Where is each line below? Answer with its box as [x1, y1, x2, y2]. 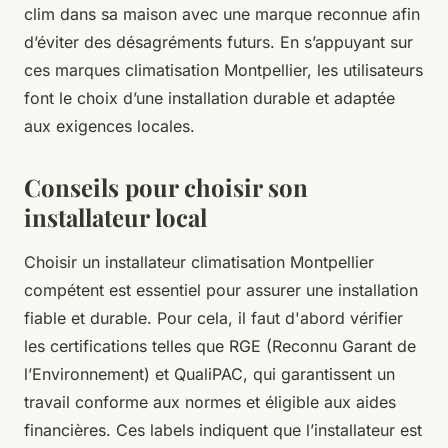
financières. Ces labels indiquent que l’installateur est [24, 420, 422, 441]
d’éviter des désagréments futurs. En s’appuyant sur [24, 32, 413, 53]
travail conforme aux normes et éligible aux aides [24, 392, 396, 413]
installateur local [24, 201, 207, 234]
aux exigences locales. [24, 116, 195, 137]
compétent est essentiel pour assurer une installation [24, 280, 418, 301]
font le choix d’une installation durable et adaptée [24, 88, 395, 109]
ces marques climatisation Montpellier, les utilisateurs [24, 60, 423, 81]
